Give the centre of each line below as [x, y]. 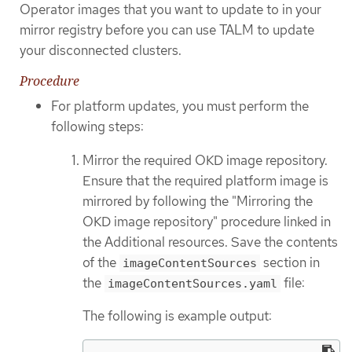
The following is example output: [177, 316]
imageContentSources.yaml [192, 283]
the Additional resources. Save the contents [210, 242]
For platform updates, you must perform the [180, 106]
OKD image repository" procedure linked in [207, 221]
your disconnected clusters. [101, 51]
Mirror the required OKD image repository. [205, 160]
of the [101, 262]
